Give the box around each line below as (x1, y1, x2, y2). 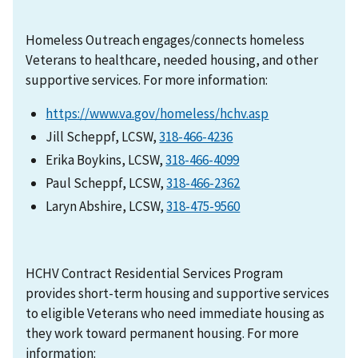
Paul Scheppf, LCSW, (46, 174, 167, 193)
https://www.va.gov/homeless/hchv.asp (46, 104, 269, 122)
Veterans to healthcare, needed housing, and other (26, 50, 318, 69)
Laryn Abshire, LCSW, (46, 197, 167, 216)
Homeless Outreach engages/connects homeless (26, 30, 304, 49)
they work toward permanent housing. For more (26, 324, 299, 343)
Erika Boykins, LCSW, (46, 151, 166, 169)
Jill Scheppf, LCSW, (46, 127, 160, 145)
